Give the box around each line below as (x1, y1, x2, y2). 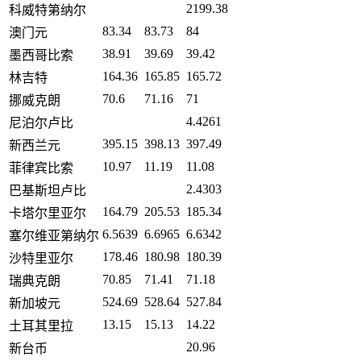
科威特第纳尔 (9, 3, 86, 18)
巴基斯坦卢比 (9, 184, 86, 198)
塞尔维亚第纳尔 (9, 229, 99, 243)
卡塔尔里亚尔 (9, 206, 86, 221)
